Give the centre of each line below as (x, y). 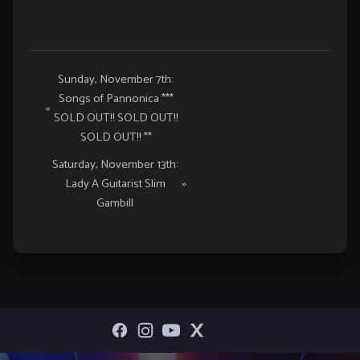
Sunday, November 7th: (116, 80)
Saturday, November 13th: (115, 165)
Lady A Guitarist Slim (115, 184)
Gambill (115, 204)
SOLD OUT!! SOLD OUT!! (116, 119)
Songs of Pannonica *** (116, 99)
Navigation (65, 104)
